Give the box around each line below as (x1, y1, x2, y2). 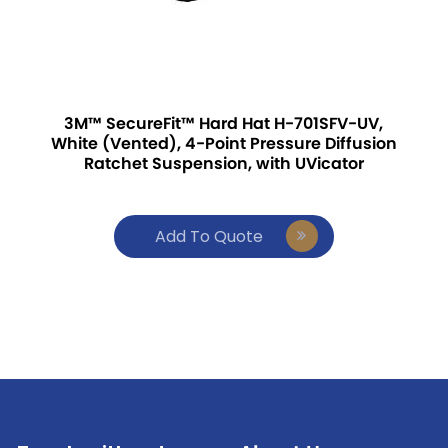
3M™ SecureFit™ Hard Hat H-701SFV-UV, (64, 112, 384, 135)
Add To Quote (154, 225, 263, 248)
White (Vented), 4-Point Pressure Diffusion (50, 132, 397, 155)
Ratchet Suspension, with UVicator (83, 152, 364, 175)
